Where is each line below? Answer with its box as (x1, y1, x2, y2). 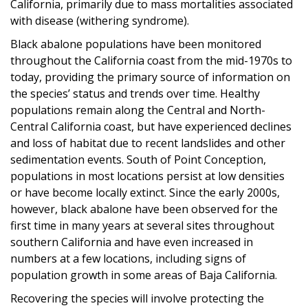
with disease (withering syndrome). (10, 12, 189, 28)
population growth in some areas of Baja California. (10, 267, 277, 283)
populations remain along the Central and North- (10, 102, 265, 118)
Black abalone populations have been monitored (10, 36, 261, 52)
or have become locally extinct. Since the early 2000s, (10, 184, 280, 200)
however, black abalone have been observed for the (10, 201, 278, 217)
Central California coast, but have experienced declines (10, 118, 291, 134)
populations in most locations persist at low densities (10, 168, 285, 184)
